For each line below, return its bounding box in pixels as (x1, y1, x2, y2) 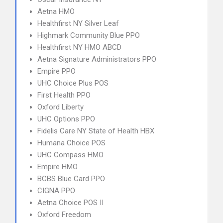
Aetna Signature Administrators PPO (37, 55, 156, 64)
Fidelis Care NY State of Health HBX (37, 126, 154, 135)
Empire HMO (37, 162, 78, 171)
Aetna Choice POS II (37, 198, 104, 207)
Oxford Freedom (37, 210, 91, 219)
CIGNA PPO (37, 186, 75, 195)
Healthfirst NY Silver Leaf (37, 19, 119, 28)
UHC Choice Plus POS (37, 79, 109, 88)
